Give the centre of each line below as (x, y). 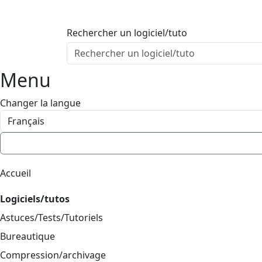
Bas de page (93, 56)
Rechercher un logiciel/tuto (127, 33)
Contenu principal (106, 27)
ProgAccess (105, 13)
